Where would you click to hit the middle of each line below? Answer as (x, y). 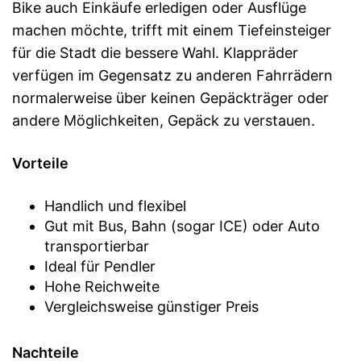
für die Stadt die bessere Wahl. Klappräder (155, 53)
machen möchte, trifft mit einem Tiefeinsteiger (172, 30)
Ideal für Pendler (100, 266)
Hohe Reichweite (102, 286)
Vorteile (40, 163)
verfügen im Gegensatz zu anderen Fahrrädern (172, 75)
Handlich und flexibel (115, 206)
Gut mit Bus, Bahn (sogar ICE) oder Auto (182, 226)
